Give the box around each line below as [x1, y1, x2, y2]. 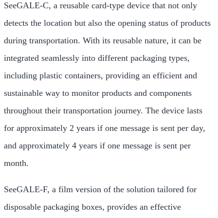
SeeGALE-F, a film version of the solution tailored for [4, 184, 197, 194]
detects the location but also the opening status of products [4, 18, 211, 28]
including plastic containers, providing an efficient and [4, 71, 197, 80]
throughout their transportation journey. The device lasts [4, 106, 202, 115]
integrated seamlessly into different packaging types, [4, 53, 190, 63]
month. [4, 158, 29, 168]
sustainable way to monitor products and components [4, 88, 192, 98]
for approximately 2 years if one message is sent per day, [4, 123, 205, 133]
